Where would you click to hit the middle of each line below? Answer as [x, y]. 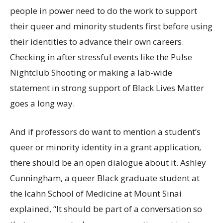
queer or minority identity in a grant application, [106, 147]
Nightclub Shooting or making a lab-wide [91, 72]
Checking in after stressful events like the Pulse [101, 57]
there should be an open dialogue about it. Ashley [108, 162]
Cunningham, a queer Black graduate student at [105, 178]
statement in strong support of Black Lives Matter [107, 88]
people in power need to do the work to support [104, 10]
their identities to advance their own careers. [97, 41]
